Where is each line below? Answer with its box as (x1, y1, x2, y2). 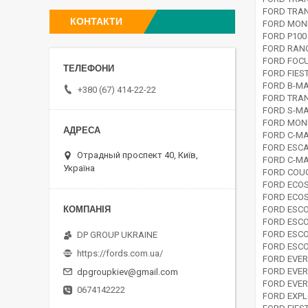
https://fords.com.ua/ (77, 247, 163, 258)
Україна (63, 162, 95, 173)
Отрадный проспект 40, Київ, (77, 149, 198, 160)
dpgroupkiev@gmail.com (77, 266, 178, 277)
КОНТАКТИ (70, 16, 122, 27)
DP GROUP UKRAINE (77, 229, 157, 240)
